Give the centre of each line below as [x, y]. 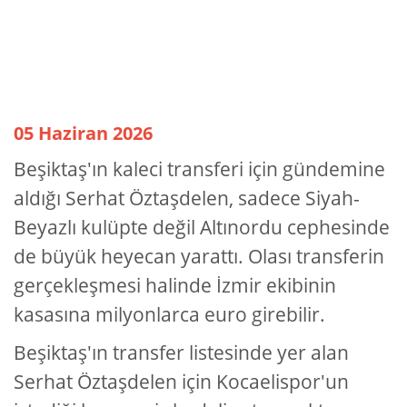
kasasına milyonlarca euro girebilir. [169, 315]
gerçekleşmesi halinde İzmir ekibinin [175, 286]
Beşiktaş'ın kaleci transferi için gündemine [199, 169]
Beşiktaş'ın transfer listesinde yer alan [181, 353]
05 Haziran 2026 [83, 134]
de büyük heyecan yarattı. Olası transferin [199, 257]
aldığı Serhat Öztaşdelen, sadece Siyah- [187, 199]
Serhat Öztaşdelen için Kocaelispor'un [181, 382]
